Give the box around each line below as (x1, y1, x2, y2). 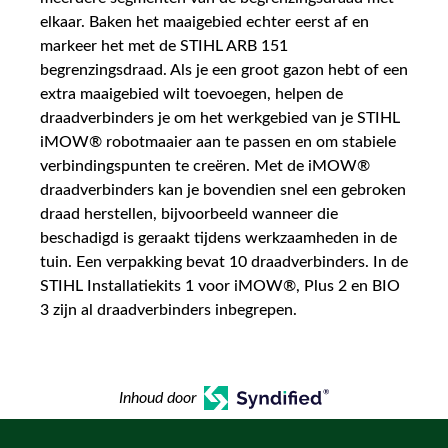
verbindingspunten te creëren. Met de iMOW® (40, 158, 370, 174)
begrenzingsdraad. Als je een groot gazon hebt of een (40, 62, 408, 78)
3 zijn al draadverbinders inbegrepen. (40, 302, 297, 318)
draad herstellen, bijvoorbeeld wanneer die (40, 206, 338, 222)
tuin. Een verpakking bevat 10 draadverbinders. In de (40, 254, 408, 270)
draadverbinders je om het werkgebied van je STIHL (40, 110, 400, 126)
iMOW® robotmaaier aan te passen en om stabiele (40, 134, 396, 150)
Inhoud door (119, 390, 197, 406)
